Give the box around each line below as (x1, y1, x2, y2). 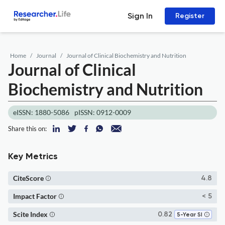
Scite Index (13, 210, 48, 218)
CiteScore (13, 174, 44, 182)
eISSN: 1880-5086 (13, 108, 69, 117)
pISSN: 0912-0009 (74, 108, 131, 117)
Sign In (128, 11, 153, 21)
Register (175, 12, 204, 20)
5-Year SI (177, 211, 202, 218)
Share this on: (8, 125, 47, 133)
